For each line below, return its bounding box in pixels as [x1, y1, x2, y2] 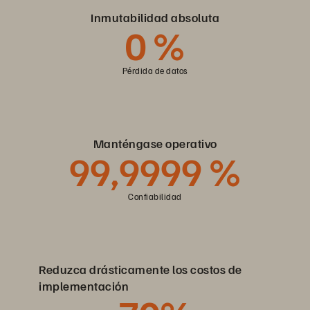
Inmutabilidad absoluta [91, 10, 219, 26]
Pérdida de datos [122, 65, 188, 77]
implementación [39, 278, 129, 294]
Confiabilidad [128, 191, 182, 203]
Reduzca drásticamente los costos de [39, 262, 242, 277]
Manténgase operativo [93, 136, 217, 152]
